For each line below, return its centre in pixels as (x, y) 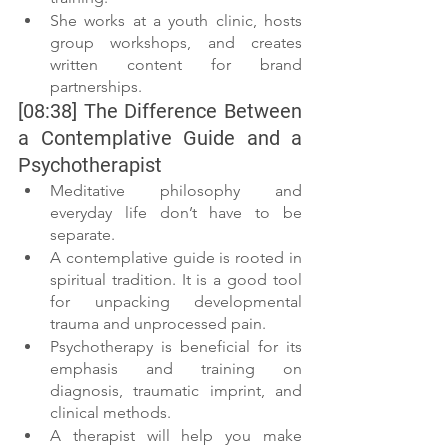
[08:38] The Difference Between (160, 111)
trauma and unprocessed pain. (158, 324)
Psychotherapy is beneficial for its (176, 347)
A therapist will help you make (176, 436)
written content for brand (176, 65)
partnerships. (96, 87)
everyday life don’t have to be (176, 213)
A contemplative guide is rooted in (176, 258)
